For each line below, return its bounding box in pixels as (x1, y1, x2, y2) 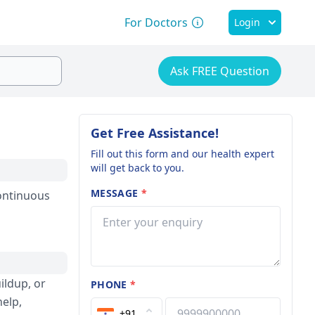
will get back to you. (91, 161, 184, 174)
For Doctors (124, 15, 188, 30)
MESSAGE (91, 186, 141, 200)
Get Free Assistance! (91, 124, 219, 141)
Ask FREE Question (170, 63, 269, 79)
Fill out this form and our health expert (91, 147, 274, 160)
